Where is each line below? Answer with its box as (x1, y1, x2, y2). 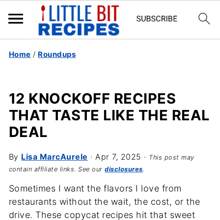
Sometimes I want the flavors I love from (8, 183, 182, 193)
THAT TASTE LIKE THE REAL (8, 107, 210, 124)
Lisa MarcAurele (21, 152, 88, 162)
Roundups (38, 50, 76, 59)
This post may (149, 154, 194, 161)
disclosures (105, 165, 143, 173)
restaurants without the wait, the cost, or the (8, 196, 200, 207)
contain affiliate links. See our (8, 165, 105, 173)
